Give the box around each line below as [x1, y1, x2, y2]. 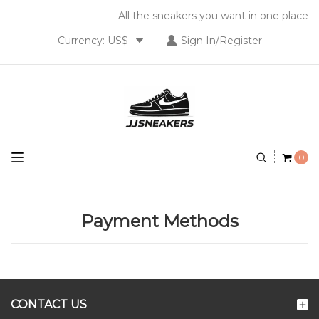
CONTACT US [11, 297, 87, 311]
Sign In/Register [180, 34, 262, 47]
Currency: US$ [57, 34, 131, 47]
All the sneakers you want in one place [118, 9, 308, 22]
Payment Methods [80, 210, 239, 231]
